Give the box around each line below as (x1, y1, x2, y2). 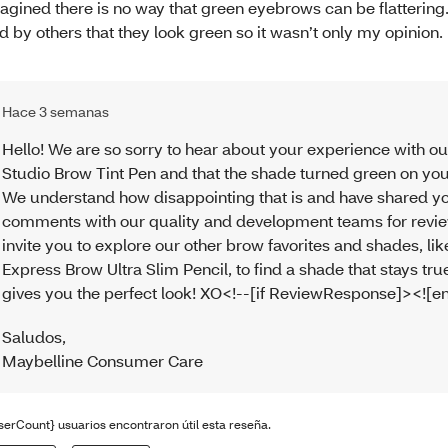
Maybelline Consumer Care (2, 349, 204, 371)
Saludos (2, 325, 63, 347)
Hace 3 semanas (2, 101, 110, 121)
